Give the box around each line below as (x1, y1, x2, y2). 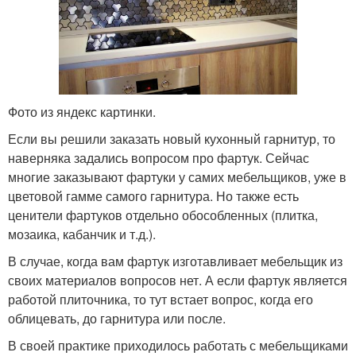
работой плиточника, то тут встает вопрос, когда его (8, 289, 313, 308)
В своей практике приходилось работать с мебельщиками (8, 335, 348, 354)
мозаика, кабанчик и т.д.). (8, 224, 156, 243)
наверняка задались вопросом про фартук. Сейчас (8, 148, 309, 167)
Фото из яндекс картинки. (8, 102, 156, 121)
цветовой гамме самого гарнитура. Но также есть (8, 186, 299, 205)
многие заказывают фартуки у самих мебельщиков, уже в (8, 167, 346, 186)
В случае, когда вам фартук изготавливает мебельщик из (8, 251, 342, 270)
